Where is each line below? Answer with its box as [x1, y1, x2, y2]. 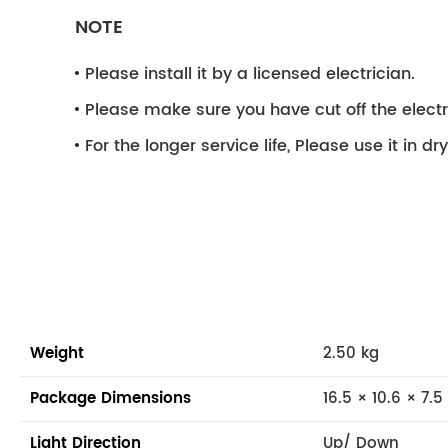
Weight [30, 340, 84, 366]
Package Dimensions [30, 385, 191, 411]
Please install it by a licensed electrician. [85, 60, 415, 87]
